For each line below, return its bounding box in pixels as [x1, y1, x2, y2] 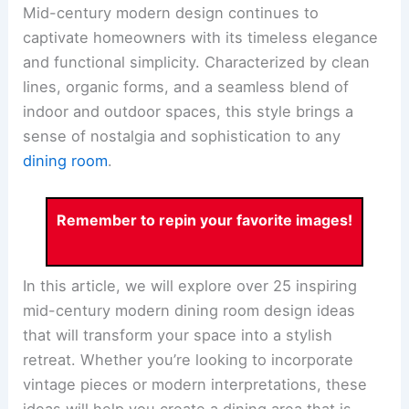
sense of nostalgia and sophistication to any [23, 126, 341, 145]
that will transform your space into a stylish [23, 325, 333, 344]
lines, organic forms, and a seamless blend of [23, 77, 350, 96]
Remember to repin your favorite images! [57, 210, 352, 229]
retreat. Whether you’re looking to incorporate [23, 350, 354, 369]
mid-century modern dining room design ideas [23, 300, 356, 320]
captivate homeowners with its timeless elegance [23, 27, 379, 47]
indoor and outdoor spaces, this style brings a [23, 101, 354, 121]
